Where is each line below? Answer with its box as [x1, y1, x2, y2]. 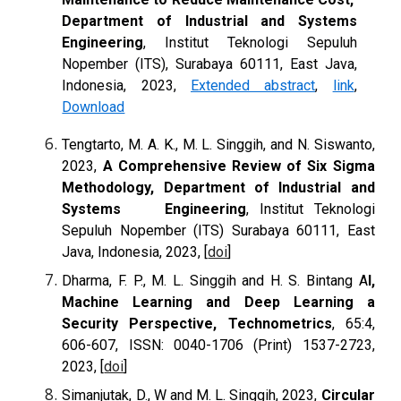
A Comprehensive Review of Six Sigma [102, 157, 375, 175]
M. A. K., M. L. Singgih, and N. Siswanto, [124, 135, 375, 153]
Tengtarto [62, 135, 122, 153]
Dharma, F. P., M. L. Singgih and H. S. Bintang [62, 271, 359, 289]
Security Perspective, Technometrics [62, 314, 332, 332]
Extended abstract [191, 76, 316, 94]
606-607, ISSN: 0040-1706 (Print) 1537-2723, [62, 336, 375, 354]
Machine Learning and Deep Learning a [62, 293, 375, 311]
